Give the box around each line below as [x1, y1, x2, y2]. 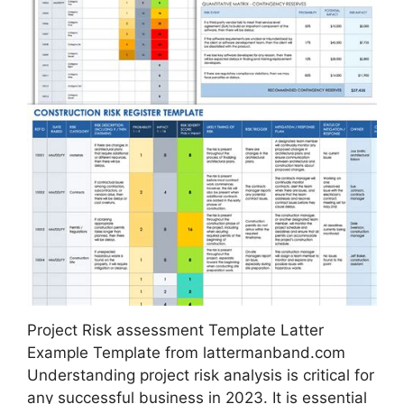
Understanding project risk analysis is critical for [27, 365, 374, 384]
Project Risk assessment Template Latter [27, 320, 324, 339]
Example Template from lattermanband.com [27, 343, 345, 362]
